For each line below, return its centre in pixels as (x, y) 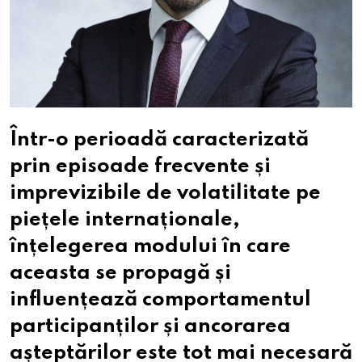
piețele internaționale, (125, 221)
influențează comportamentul (160, 301)
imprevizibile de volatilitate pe (165, 194)
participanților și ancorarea (150, 327)
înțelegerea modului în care (150, 247)
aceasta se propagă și (120, 274)
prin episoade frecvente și (140, 167)
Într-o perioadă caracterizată (159, 141)
